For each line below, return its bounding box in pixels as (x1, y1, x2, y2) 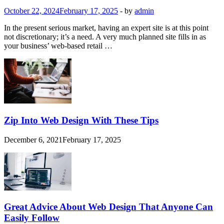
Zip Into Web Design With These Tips (4, 115, 158, 125)
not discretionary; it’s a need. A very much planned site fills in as (4, 32, 206, 41)
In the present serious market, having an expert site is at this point (4, 23, 208, 32)
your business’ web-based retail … (4, 41, 112, 50)
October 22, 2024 (4, 6, 59, 15)
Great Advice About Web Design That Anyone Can (4, 201, 213, 212)
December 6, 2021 (4, 135, 62, 144)
